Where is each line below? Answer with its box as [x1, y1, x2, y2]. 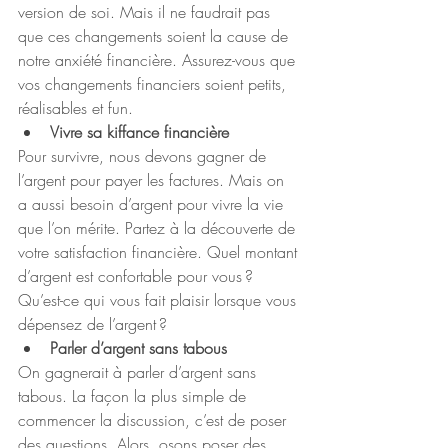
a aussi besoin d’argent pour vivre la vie [18, 193, 288, 215]
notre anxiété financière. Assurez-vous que [18, 49, 300, 71]
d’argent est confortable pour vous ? [18, 265, 258, 287]
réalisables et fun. [18, 97, 133, 119]
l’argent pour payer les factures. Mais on [18, 169, 289, 191]
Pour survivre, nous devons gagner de [18, 145, 271, 167]
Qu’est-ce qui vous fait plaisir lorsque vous [18, 289, 301, 311]
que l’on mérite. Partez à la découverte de [18, 217, 300, 239]
